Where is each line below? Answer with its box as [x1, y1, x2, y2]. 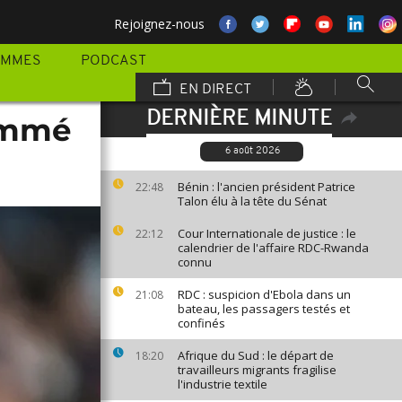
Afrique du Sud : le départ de [178, 347, 334, 363]
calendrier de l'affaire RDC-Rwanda [178, 240, 369, 256]
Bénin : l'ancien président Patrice [178, 179, 355, 195]
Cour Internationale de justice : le [178, 225, 356, 241]
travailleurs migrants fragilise [178, 362, 336, 378]
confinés [178, 315, 225, 331]
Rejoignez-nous [114, 15, 205, 32]
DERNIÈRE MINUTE [145, 109, 332, 130]
